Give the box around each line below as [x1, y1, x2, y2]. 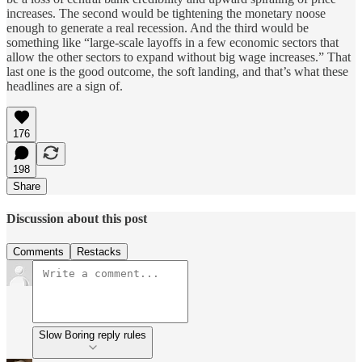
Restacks [77, 246, 121, 259]
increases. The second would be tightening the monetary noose [6, 6, 326, 20]
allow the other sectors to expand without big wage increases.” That [6, 49, 351, 64]
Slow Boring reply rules [98, 329, 146, 342]
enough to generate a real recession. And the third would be [6, 20, 309, 35]
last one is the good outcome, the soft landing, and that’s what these [6, 64, 348, 78]
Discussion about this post [6, 211, 147, 225]
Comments [13, 246, 64, 259]
